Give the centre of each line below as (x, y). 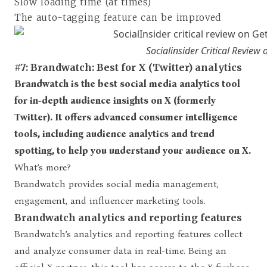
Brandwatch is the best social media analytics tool (127, 83)
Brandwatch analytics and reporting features (128, 217)
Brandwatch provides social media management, (117, 184)
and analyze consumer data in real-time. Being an (120, 250)
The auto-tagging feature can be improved (118, 17)
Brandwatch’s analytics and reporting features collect (128, 234)
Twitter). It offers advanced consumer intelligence (126, 117)
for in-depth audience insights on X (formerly (115, 100)
